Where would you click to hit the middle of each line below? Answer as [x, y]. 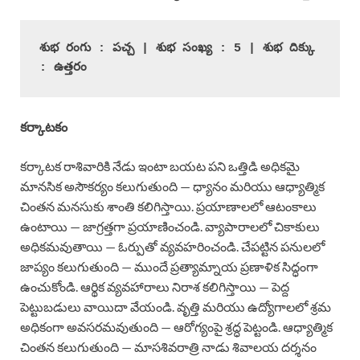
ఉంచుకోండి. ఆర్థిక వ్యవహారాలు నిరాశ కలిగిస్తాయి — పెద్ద [155, 286]
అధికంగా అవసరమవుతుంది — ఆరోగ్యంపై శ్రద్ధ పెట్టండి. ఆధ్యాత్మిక [176, 326]
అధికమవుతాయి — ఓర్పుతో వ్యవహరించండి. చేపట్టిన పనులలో [172, 246]
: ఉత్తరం [63, 67]
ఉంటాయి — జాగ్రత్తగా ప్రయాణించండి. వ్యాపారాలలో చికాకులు [170, 226]
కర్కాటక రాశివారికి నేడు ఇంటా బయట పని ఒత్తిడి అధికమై [160, 166]
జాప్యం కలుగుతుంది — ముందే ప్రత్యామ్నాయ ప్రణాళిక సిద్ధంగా [169, 266]
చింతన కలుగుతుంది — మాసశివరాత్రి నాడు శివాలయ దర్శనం [168, 346]
